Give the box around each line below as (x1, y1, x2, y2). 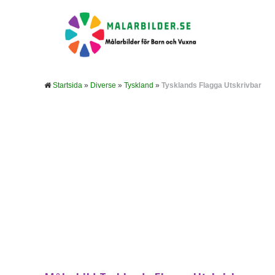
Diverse (90, 81, 116, 90)
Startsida (53, 81, 82, 90)
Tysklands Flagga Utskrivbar (161, 81, 261, 90)
